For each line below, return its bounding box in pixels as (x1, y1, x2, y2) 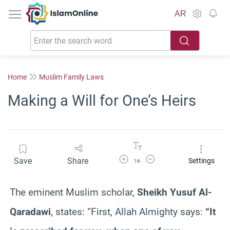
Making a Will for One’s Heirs (8, 92, 196, 109)
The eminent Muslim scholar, (10, 186, 137, 198)
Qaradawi (10, 205, 51, 218)
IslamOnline (62, 3, 105, 12)
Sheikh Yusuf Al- (137, 186, 212, 198)
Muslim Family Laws (39, 72, 104, 81)
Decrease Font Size (144, 154, 196, 161)
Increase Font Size (118, 154, 167, 161)
